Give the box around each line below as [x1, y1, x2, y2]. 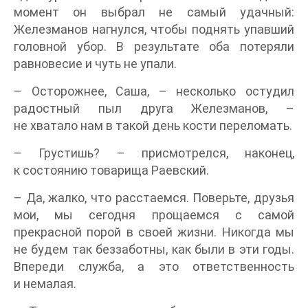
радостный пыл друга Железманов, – [14, 100, 294, 115]
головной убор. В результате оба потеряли [14, 38, 294, 54]
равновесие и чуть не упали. [14, 56, 177, 71]
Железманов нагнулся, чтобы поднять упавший [14, 21, 294, 36]
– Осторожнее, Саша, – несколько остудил [14, 83, 294, 98]
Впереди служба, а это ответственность [14, 258, 294, 274]
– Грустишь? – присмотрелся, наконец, [14, 145, 294, 160]
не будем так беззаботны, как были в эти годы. [14, 241, 294, 256]
